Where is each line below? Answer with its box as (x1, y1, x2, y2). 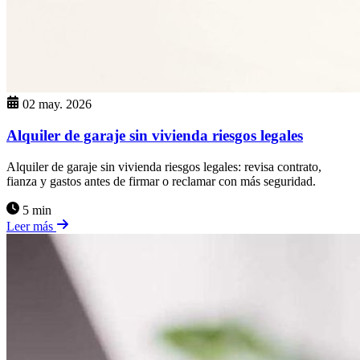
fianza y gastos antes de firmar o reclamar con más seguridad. (6, 174, 316, 188)
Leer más (6, 219, 56, 233)
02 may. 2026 (22, 97, 92, 112)
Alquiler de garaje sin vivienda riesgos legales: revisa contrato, (6, 159, 321, 174)
